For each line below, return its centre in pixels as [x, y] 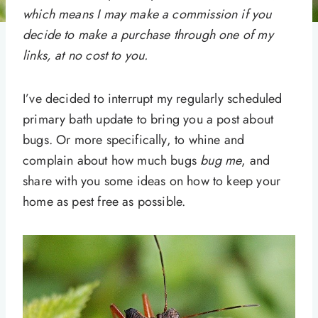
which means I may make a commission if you [147, 15]
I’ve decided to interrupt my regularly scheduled [153, 99]
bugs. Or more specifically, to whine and [134, 140]
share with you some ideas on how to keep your [152, 181]
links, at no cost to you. [86, 56]
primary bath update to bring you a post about [148, 120]
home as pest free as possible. [104, 202]
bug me [221, 161]
